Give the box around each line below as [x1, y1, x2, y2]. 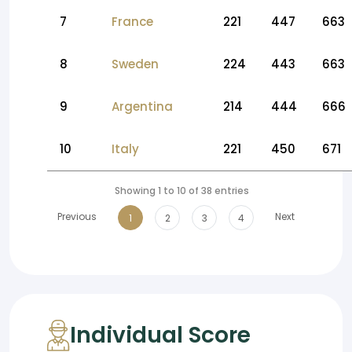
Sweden [112, 56, 159, 73]
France [112, 13, 153, 31]
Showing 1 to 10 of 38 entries [115, 184, 249, 198]
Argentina [112, 98, 173, 115]
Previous [57, 210, 97, 224]
